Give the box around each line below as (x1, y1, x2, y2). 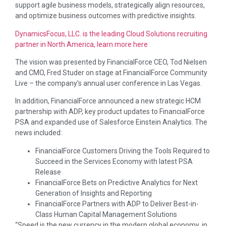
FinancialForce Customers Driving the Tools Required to (35, 146, 210, 155)
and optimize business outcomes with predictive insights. (15, 12, 196, 20)
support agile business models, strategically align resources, (15, 1, 205, 10)
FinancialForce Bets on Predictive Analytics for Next (35, 178, 198, 187)
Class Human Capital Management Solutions (35, 210, 177, 218)
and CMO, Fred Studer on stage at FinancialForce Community (15, 68, 207, 77)
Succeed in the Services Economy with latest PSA (35, 157, 193, 165)
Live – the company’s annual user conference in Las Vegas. (15, 79, 202, 87)
